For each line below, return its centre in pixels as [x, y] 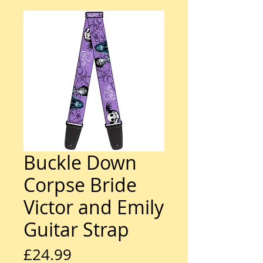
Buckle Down [80, 162]
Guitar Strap [76, 229]
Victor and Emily [94, 207]
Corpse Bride [80, 185]
